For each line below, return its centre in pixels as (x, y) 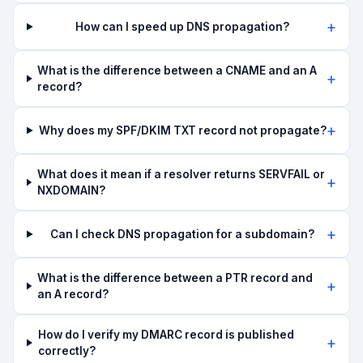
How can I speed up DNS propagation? (183, 27)
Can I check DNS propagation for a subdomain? (183, 234)
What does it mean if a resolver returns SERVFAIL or (181, 174)
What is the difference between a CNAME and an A (177, 70)
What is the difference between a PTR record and (175, 278)
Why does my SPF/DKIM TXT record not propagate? (182, 130)
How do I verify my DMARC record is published (166, 335)
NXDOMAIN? (71, 190)
